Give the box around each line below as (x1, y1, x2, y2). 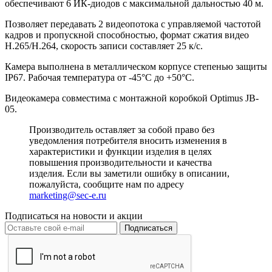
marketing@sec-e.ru (29, 190, 106, 201)
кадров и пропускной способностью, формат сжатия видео (5, 30, 249, 41)
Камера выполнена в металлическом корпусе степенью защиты (5, 61, 267, 72)
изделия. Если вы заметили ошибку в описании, (29, 168, 229, 179)
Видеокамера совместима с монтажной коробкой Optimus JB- (5, 93, 259, 104)
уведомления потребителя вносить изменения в (29, 135, 227, 146)
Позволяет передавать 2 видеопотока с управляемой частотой (5, 19, 261, 30)
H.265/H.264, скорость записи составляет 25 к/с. (5, 41, 205, 52)
